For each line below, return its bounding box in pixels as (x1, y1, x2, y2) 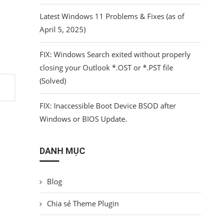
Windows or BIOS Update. (39, 113, 127, 124)
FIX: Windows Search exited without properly (39, 49, 191, 59)
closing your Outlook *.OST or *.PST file (39, 62, 173, 72)
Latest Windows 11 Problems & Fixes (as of (39, 11, 184, 21)
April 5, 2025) (39, 24, 86, 34)
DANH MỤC (39, 145, 85, 156)
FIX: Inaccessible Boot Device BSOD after (39, 100, 176, 110)
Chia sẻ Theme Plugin (46, 198, 119, 208)
